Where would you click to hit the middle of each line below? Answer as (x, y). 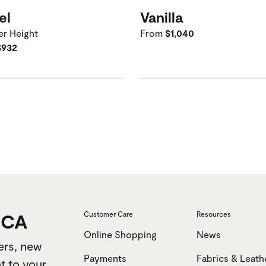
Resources (214, 213)
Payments (105, 258)
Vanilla (161, 17)
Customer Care (108, 213)
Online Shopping (120, 234)
